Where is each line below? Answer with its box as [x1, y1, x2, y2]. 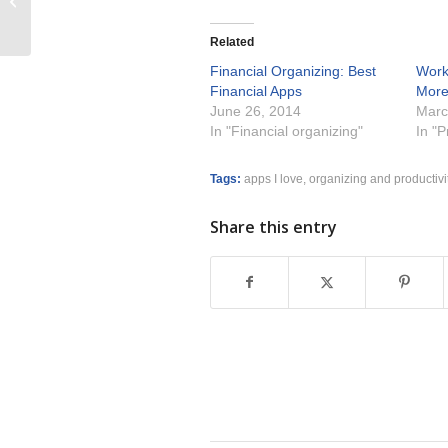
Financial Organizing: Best [210, 63, 376, 80]
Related [210, 35, 254, 50]
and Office [35, 3, 95, 19]
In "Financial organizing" [210, 123, 363, 140]
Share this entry [210, 216, 337, 239]
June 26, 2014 [210, 103, 301, 120]
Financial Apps [210, 83, 302, 100]
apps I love [244, 172, 303, 186]
